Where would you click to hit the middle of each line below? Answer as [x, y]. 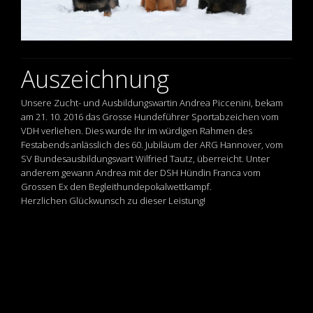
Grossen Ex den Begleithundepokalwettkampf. [116, 187]
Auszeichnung [95, 79]
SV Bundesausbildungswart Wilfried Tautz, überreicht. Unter [145, 159]
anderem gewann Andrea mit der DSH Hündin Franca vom [141, 173]
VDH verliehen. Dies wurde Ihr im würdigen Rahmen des [137, 131]
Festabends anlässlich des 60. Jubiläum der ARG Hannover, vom [152, 145]
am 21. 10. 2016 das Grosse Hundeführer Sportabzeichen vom [150, 117]
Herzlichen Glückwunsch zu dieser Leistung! [113, 201]
